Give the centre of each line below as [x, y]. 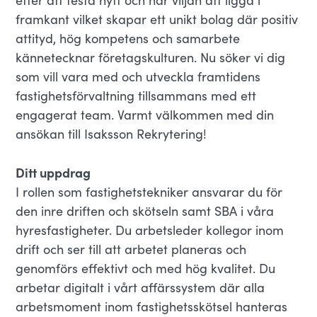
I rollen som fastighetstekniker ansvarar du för [149, 192]
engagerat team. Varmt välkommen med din [145, 115]
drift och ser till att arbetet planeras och [131, 249]
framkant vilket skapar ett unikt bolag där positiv [157, 19]
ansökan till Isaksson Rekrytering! [111, 134]
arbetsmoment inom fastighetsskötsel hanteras [152, 306]
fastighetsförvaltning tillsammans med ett [136, 96]
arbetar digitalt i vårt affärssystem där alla [140, 287]
